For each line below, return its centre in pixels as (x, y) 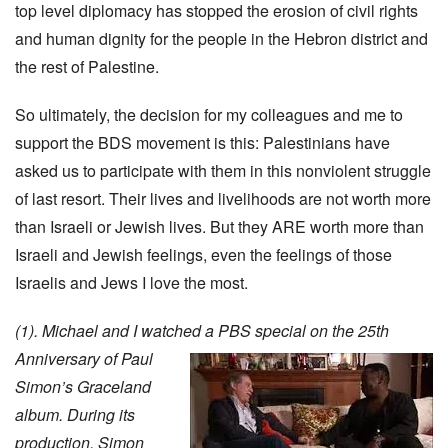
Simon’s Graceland (83, 386)
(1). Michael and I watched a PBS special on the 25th (202, 330)
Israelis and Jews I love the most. (131, 282)
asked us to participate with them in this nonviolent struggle (223, 170)
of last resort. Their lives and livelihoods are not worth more (223, 198)
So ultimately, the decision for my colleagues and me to (209, 114)
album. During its (75, 414)
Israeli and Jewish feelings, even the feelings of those (203, 254)
